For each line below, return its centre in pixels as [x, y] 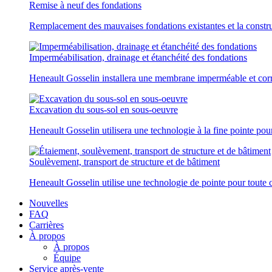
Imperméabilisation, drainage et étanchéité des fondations [138, 57]
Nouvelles [49, 203]
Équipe [67, 258]
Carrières [46, 225]
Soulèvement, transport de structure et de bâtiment [124, 162]
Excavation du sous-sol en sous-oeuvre [104, 110]
